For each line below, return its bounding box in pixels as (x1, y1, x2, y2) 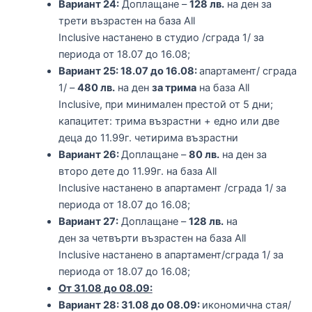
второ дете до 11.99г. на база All (58, 164, 217, 178)
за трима (151, 81, 196, 94)
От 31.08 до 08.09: (58, 281, 153, 295)
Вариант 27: (58, 214, 118, 228)
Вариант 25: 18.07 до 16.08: (58, 64, 199, 77)
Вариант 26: (58, 148, 121, 161)
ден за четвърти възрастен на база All (58, 231, 246, 244)
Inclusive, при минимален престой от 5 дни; (58, 97, 273, 111)
